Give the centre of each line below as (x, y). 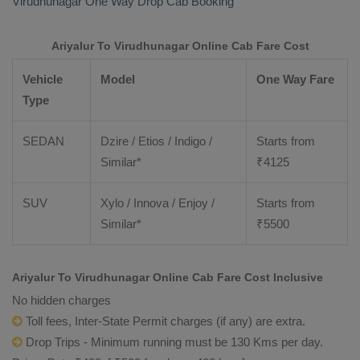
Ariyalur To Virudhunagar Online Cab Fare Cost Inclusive (168, 277)
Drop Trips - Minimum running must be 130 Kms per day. (173, 342)
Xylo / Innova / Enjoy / (157, 203)
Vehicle (43, 79)
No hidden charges (61, 300)
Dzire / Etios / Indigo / (156, 141)
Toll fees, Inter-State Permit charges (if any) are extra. (164, 321)
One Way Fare (295, 79)
